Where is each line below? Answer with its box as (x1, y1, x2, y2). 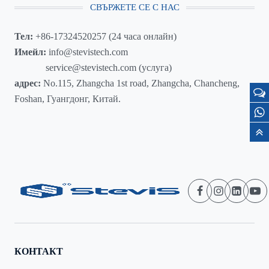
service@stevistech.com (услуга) (14, 62, 172, 73)
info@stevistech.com (46, 46, 128, 57)
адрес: (14, 77, 41, 88)
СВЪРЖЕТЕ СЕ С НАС (89, 2, 180, 13)
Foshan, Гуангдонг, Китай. (14, 93, 121, 104)
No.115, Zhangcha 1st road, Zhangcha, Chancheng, (41, 77, 240, 88)
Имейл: (14, 46, 46, 57)
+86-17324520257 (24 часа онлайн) (35, 31, 177, 41)
